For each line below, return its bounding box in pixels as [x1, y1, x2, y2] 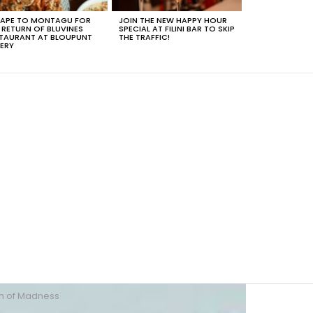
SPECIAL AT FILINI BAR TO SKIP [119, 23, 235, 35]
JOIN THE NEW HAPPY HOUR [119, 15, 227, 27]
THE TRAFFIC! [119, 31, 170, 43]
